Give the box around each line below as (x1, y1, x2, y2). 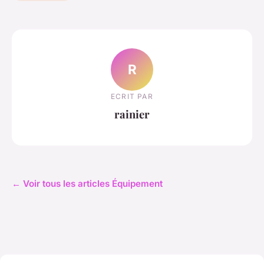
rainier (114, 106, 150, 121)
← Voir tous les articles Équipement (12, 178, 163, 190)
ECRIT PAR (111, 91, 153, 101)
